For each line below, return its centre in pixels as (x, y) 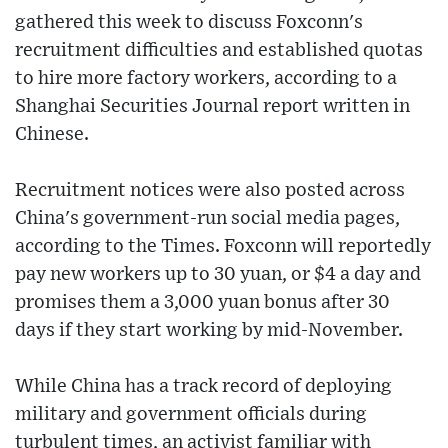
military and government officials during (191, 414)
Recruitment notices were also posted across (210, 190)
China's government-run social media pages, (207, 218)
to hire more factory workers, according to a (206, 78)
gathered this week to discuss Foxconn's (189, 22)
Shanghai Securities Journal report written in (212, 106)
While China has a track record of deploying (203, 386)
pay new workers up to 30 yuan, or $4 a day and (218, 274)
